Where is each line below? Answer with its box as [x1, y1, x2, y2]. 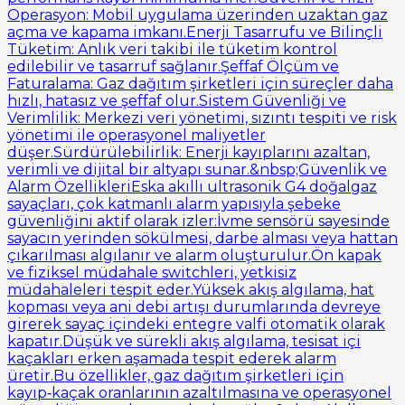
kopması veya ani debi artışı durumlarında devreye [7, 297, 381, 316]
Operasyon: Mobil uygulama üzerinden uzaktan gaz [7, 5, 388, 24]
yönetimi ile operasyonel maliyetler [7, 126, 266, 144]
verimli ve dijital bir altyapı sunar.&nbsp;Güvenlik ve [7, 160, 387, 178]
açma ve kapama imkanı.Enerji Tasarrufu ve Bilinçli [7, 23, 382, 41]
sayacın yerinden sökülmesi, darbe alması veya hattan [7, 229, 398, 247]
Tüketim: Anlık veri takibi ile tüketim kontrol [7, 40, 337, 58]
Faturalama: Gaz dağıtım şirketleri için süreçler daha [7, 74, 393, 92]
